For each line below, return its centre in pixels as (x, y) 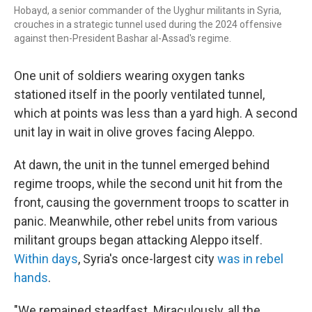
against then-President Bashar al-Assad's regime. (123, 38)
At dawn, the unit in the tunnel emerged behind (142, 165)
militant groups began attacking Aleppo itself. (138, 240)
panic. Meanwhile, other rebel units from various (146, 221)
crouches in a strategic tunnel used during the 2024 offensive (148, 24)
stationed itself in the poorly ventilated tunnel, (139, 94)
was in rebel (250, 259)
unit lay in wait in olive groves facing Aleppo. (134, 132)
